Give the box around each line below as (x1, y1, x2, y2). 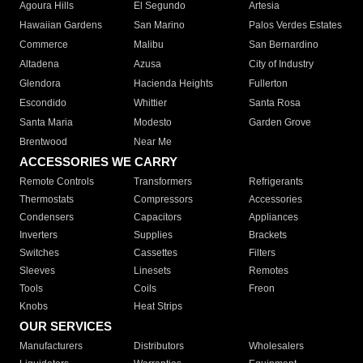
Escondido (19, 97, 66, 109)
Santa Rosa (248, 97, 301, 109)
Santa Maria (19, 117, 73, 129)
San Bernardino (248, 39, 318, 51)
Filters (248, 247, 275, 259)
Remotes (248, 265, 288, 277)
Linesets (134, 265, 172, 277)
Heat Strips (134, 301, 183, 313)
